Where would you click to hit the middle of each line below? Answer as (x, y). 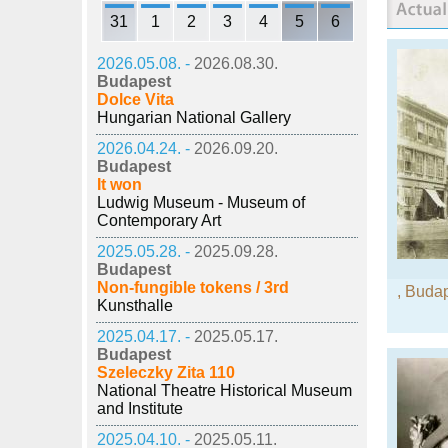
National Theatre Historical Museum (224, 390)
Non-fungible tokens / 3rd (193, 287)
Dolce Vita (135, 99)
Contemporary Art (159, 220)
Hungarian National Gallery (194, 117)
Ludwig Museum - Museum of (201, 202)
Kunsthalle (135, 305)
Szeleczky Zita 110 (166, 372)
